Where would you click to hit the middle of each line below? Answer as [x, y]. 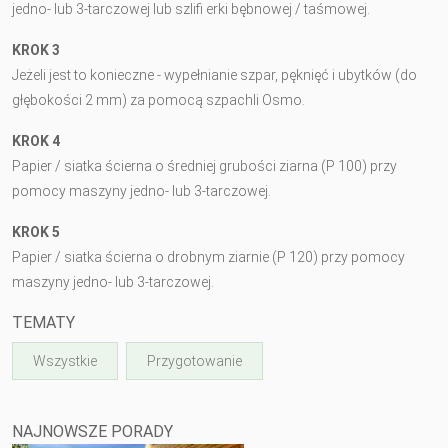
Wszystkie [65, 360]
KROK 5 [36, 231]
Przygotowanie [194, 360]
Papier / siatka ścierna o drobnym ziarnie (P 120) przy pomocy [208, 256]
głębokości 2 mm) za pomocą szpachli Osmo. [158, 99]
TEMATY [43, 322]
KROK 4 [36, 140]
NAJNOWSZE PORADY [92, 431]
